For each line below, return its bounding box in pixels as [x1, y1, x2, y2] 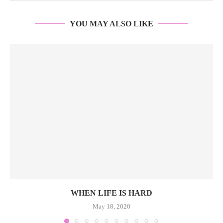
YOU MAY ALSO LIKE [70, 19, 153, 28]
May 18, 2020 [93, 203, 130, 210]
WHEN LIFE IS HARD [71, 189, 152, 197]
